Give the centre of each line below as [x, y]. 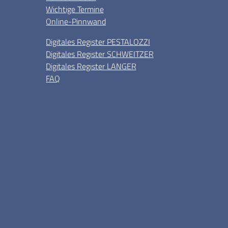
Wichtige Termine [75, 9]
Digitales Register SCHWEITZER [100, 54]
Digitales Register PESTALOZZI [98, 42]
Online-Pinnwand [76, 21]
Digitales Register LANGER [91, 66]
